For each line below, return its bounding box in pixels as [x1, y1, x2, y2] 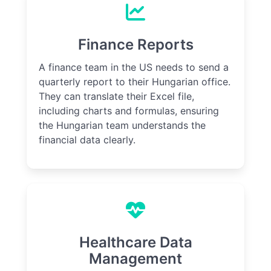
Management [89, 250, 182, 268]
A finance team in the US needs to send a [39, 61, 229, 74]
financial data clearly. [39, 134, 135, 146]
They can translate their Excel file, [39, 90, 194, 103]
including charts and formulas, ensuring [39, 105, 219, 117]
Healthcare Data [79, 233, 192, 252]
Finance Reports [77, 36, 194, 54]
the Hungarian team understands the [39, 119, 206, 132]
